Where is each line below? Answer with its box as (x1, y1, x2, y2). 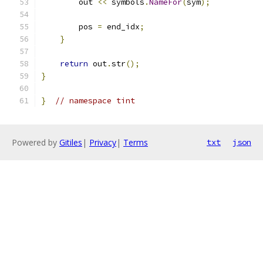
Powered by (12, 137, 59, 148)
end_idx (102, 22, 140, 32)
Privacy (89, 137, 116, 148)
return (60, 59, 88, 69)
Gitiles (59, 137, 82, 148)
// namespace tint (55, 96, 135, 106)
